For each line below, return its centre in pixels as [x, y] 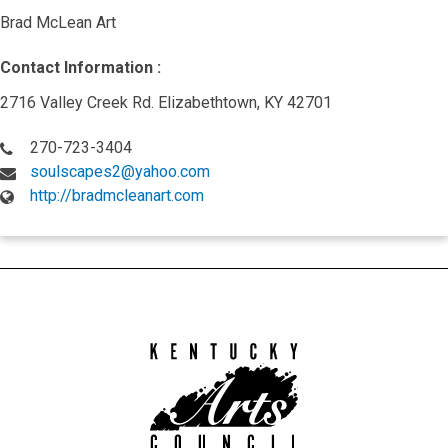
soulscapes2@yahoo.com [120, 171]
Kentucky [330, 347]
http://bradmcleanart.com [117, 195]
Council [323, 385]
